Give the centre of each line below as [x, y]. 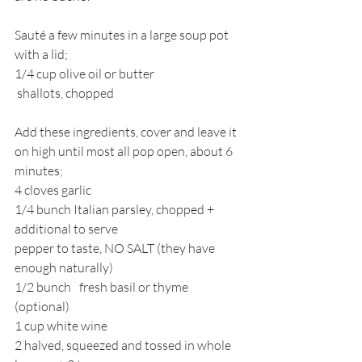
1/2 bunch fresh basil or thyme [43, 286]
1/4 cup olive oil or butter [84, 73]
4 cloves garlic [53, 189]
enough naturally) [64, 267]
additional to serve [66, 228]
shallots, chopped [67, 93]
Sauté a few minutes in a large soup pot [123, 34]
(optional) [42, 306]
